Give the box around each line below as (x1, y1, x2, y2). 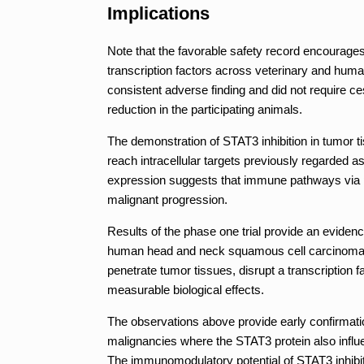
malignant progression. (107, 192, 227, 206)
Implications (107, 2, 210, 24)
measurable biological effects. (107, 282, 264, 297)
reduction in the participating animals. (107, 102, 302, 116)
